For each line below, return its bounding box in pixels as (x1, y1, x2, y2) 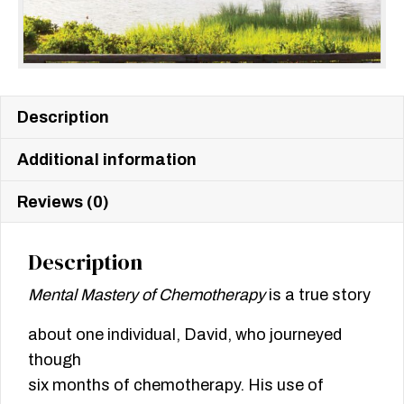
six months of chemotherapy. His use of (28, 376, 324, 395)
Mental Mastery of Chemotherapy (28, 286, 265, 305)
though (28, 351, 81, 370)
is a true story (265, 286, 371, 305)
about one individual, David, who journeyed (28, 326, 342, 344)
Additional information (17, 151, 197, 170)
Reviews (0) (17, 193, 109, 212)
